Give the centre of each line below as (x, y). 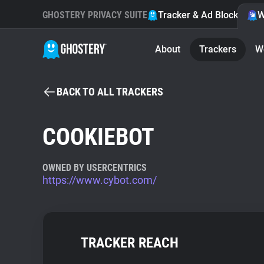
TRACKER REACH (130, 243)
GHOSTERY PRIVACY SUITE (95, 15)
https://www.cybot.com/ (100, 180)
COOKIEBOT (98, 137)
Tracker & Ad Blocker (202, 15)
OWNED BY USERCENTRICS (95, 168)
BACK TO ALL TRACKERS (110, 92)
